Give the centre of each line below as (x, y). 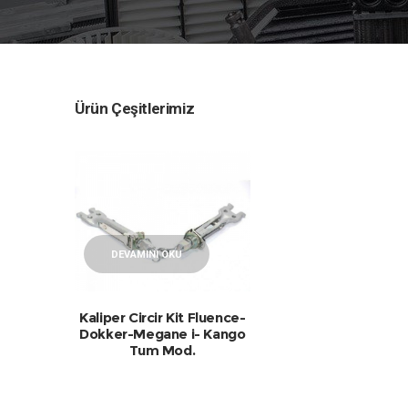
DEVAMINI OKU (147, 255)
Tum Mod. (163, 350)
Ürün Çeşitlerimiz (135, 108)
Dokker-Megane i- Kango (163, 334)
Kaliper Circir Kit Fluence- (163, 317)
